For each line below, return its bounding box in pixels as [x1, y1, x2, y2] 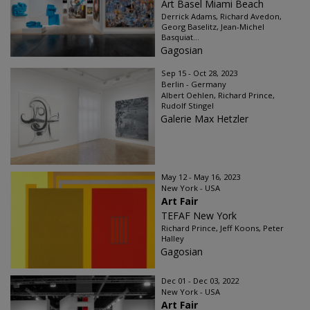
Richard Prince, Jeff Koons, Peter [161, 223, 284, 233]
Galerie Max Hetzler [161, 112, 248, 125]
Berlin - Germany [161, 79, 226, 89]
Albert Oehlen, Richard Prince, [161, 90, 275, 100]
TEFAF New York [161, 209, 237, 222]
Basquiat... [161, 32, 199, 42]
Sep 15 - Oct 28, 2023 [161, 68, 237, 78]
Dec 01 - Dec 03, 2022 [161, 275, 239, 286]
